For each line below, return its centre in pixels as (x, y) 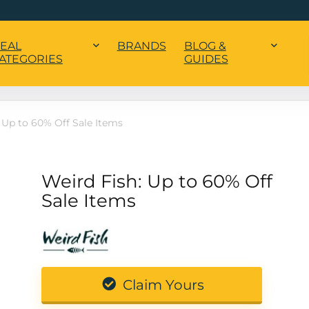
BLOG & (205, 46)
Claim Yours (162, 285)
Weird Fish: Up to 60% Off (157, 182)
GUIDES (206, 59)
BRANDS (141, 46)
